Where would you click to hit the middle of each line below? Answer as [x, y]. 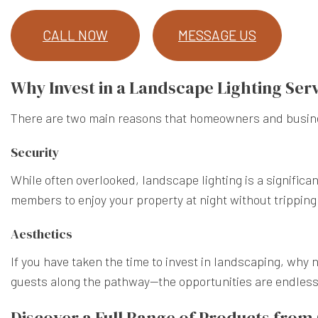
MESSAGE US [217, 35]
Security [35, 152]
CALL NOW [75, 35]
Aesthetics [42, 234]
